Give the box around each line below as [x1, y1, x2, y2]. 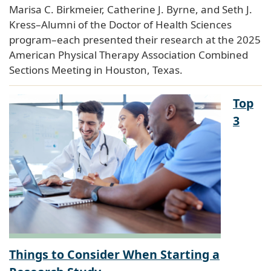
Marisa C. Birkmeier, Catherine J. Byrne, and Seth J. [9, 2, 252, 16]
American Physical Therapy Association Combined [9, 47, 248, 62]
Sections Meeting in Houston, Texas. [9, 62, 183, 77]
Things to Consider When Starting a [9, 246, 220, 263]
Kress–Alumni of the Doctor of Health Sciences [9, 17, 232, 31]
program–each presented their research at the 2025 [9, 32, 261, 47]
